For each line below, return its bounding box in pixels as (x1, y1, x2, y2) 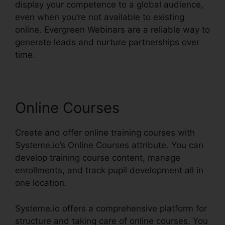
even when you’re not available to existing (15, 12, 184, 23)
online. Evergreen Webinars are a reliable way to (15, 25, 210, 35)
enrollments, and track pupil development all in (15, 165, 203, 176)
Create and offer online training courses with (15, 128, 195, 138)
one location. (15, 178, 67, 188)
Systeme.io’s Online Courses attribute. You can (15, 140, 203, 151)
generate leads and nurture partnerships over (15, 37, 199, 48)
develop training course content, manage (15, 153, 180, 163)
